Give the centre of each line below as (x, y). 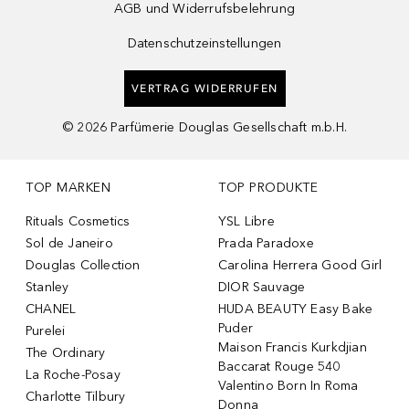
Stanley (47, 287)
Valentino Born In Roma (288, 385)
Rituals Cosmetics (78, 221)
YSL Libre (246, 221)
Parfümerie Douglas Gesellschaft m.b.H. (229, 127)
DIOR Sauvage (262, 287)
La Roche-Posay (73, 374)
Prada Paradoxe (266, 243)
